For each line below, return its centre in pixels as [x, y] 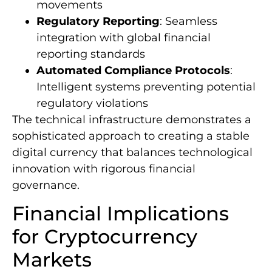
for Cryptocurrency [105, 237]
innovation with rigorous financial [104, 168]
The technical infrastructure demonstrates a [132, 119]
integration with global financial [124, 37]
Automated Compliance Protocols [133, 70]
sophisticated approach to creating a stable [131, 136]
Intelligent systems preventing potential [146, 87]
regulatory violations [92, 103]
